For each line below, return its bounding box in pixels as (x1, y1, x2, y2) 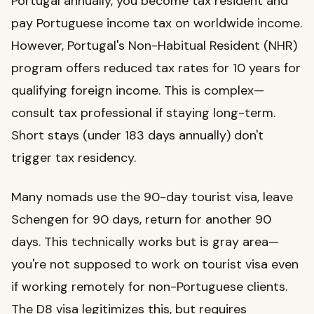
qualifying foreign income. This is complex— (11, 82, 264, 100)
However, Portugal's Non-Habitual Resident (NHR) (11, 37, 297, 55)
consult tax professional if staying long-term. (11, 104, 275, 122)
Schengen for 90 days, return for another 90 (11, 211, 271, 228)
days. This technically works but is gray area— (11, 233, 279, 251)
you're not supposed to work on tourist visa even (11, 256, 299, 273)
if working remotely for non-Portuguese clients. (11, 278, 287, 296)
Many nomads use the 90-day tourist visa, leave (11, 189, 293, 206)
